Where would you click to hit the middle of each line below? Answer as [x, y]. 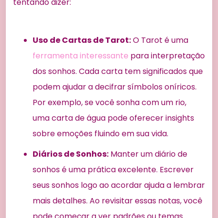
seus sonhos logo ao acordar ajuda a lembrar [119, 185]
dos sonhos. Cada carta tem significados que [118, 72]
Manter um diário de [148, 154]
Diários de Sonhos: [71, 154]
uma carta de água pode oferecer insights [113, 118]
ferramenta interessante [81, 56]
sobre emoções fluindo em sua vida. [100, 134]
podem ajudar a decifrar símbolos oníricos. [115, 87]
